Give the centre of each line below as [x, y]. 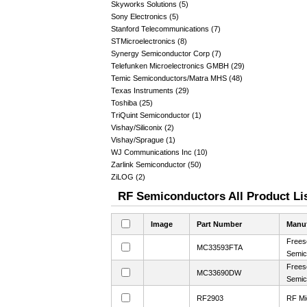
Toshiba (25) [132, 103]
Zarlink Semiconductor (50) [156, 164]
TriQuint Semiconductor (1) [156, 115]
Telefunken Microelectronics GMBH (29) [178, 66]
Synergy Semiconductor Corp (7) [166, 53]
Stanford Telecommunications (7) [166, 29]
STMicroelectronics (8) [149, 41]
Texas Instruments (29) [150, 90]
